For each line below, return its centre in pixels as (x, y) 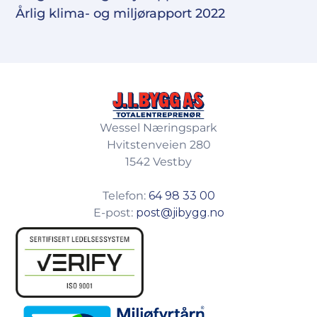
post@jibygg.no (180, 213)
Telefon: (125, 196)
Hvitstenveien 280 (158, 145)
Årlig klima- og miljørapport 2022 (121, 13)
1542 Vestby (158, 162)
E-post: (114, 213)
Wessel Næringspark (158, 128)
